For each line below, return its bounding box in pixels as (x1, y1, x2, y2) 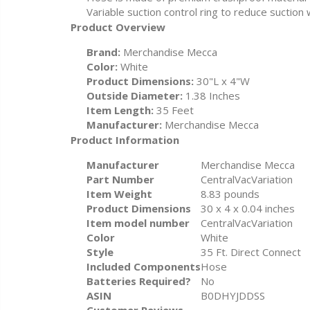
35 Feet (153, 103, 194, 118)
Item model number (86, 216, 190, 230)
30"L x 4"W (193, 74, 250, 89)
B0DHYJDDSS (200, 289, 265, 303)
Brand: (86, 45, 120, 60)
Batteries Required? (86, 274, 191, 289)
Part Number (86, 172, 154, 187)
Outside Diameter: (86, 89, 183, 103)
